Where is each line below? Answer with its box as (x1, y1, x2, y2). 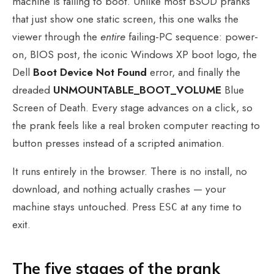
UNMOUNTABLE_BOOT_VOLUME (53, 81, 221, 98)
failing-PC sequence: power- (125, 28, 258, 45)
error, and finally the (147, 64, 240, 80)
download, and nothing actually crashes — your (12, 181, 226, 198)
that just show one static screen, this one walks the (12, 10, 239, 27)
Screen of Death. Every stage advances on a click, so (12, 99, 253, 116)
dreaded (12, 81, 53, 98)
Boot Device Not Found (33, 64, 147, 80)
